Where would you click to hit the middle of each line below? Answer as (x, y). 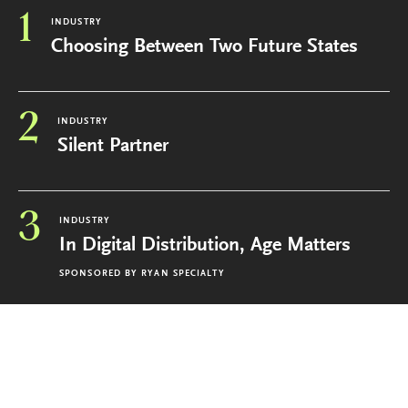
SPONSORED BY (99, 274)
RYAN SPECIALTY (183, 274)
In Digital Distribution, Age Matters (205, 245)
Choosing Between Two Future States (204, 47)
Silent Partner (113, 146)
